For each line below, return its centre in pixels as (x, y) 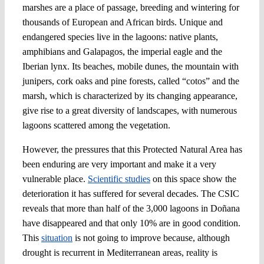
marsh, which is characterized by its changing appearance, (130, 95)
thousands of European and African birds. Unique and (122, 22)
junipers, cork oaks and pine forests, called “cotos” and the (131, 81)
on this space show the (193, 179)
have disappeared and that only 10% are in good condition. (131, 223)
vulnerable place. (55, 179)
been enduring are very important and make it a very (119, 164)
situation (57, 237)
